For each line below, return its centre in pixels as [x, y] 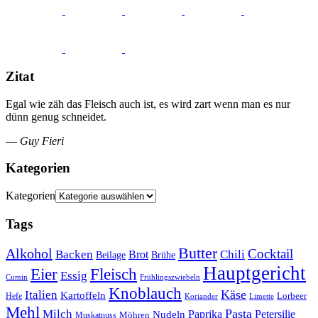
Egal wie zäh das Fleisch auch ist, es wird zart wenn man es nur [148, 104]
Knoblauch [145, 294]
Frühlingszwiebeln [170, 277]
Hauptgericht [254, 274]
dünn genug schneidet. [56, 116]
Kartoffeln [83, 295]
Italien [41, 295]
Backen [74, 255]
